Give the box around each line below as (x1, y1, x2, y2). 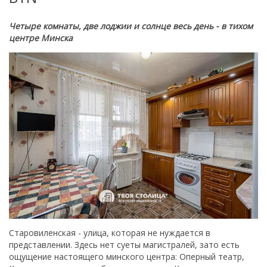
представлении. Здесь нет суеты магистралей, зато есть (9, 238, 240, 250)
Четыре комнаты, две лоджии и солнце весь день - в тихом (9, 20, 253, 32)
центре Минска (9, 32, 73, 44)
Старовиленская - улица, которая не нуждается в (9, 226, 210, 238)
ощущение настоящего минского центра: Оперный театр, (9, 250, 244, 262)
